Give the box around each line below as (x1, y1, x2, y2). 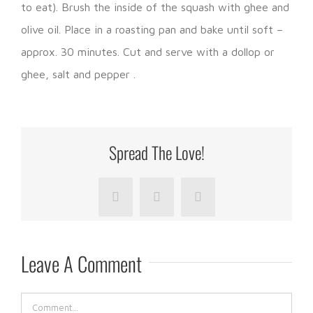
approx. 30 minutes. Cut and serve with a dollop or (21, 45, 275, 59)
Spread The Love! (108, 139, 205, 165)
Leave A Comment (21, 249, 142, 279)
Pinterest (196, 195, 241, 210)
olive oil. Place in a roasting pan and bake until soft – (21, 23, 283, 36)
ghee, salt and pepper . (21, 68, 136, 81)
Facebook (114, 195, 163, 210)
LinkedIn (155, 195, 202, 210)
